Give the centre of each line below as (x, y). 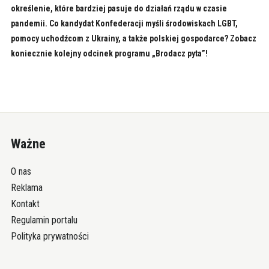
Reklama (26, 188)
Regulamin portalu (44, 220)
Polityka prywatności (50, 237)
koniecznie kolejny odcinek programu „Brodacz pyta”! (109, 54)
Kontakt (25, 204)
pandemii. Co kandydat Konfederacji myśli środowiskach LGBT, (124, 24)
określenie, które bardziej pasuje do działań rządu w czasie (119, 9)
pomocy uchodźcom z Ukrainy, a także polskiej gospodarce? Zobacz (133, 39)
